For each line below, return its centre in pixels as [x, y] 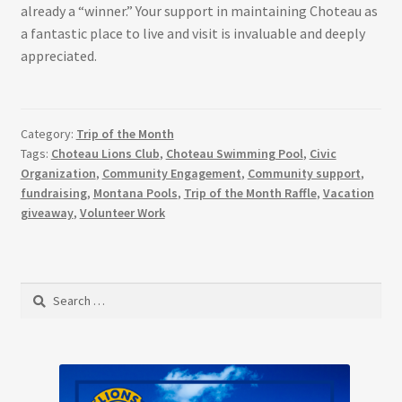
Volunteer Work [122, 212]
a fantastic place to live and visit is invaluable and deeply [192, 34]
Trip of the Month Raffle [250, 192]
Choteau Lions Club [105, 153]
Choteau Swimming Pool [234, 153]
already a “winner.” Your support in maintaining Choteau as [199, 11]
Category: [48, 133]
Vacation [348, 192]
